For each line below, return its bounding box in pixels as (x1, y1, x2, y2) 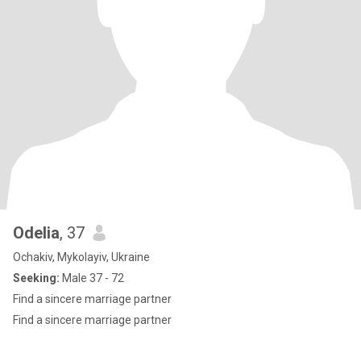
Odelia (13, 223, 60, 243)
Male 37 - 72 (60, 272, 124, 284)
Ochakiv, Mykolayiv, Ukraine (13, 251, 150, 263)
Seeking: (13, 272, 60, 284)
